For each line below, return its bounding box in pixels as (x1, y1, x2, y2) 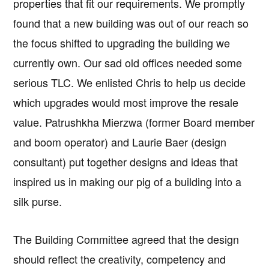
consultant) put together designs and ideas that (13, 153, 238, 169)
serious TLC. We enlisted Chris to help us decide (13, 74, 246, 90)
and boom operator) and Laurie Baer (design (13, 133, 227, 150)
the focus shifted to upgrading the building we (13, 34, 231, 50)
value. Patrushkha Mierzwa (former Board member (13, 113, 255, 130)
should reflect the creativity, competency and (13, 250, 226, 267)
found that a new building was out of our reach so (13, 14, 249, 31)
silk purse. (13, 193, 62, 209)
